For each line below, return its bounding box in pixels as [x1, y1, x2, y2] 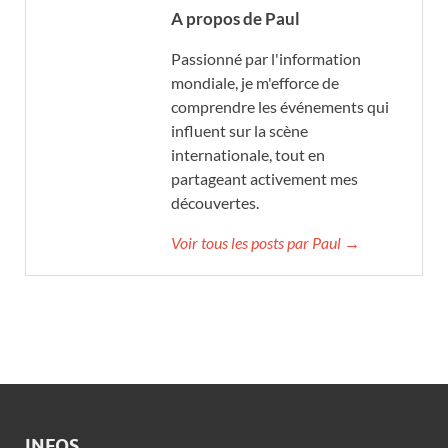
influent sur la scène [171, 121, 308, 141]
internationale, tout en [171, 145, 325, 165]
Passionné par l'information [171, 49, 361, 69]
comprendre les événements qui [171, 97, 389, 117]
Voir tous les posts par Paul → [171, 233, 360, 253]
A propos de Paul [171, 8, 300, 30]
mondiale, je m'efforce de [171, 73, 339, 93]
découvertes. [171, 193, 259, 213]
